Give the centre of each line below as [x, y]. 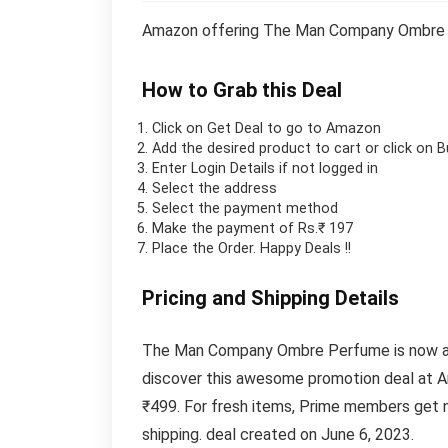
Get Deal [235, 128]
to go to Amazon [322, 128]
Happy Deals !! [305, 248]
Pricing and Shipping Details [270, 297]
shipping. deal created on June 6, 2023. [278, 434]
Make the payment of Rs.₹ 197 [252, 228]
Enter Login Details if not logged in [265, 168]
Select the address [214, 188]
